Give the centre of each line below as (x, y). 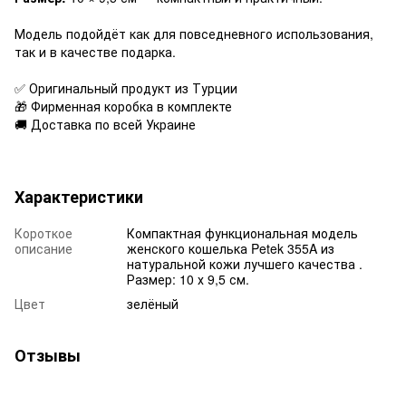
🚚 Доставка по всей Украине (105, 124)
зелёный (153, 303)
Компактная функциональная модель (242, 232)
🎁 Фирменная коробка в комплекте (123, 106)
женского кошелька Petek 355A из (231, 248)
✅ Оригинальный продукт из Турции (126, 87)
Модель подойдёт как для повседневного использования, (194, 33)
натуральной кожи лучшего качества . (245, 263)
